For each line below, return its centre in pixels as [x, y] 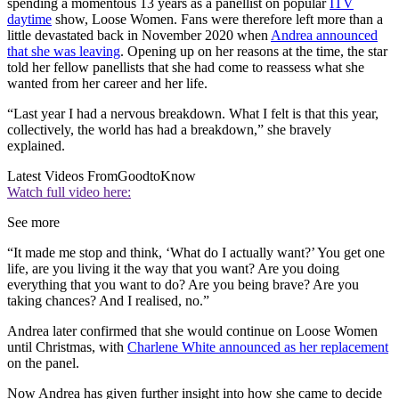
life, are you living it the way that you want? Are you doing [173, 269]
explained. [38, 146]
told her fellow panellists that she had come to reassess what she [186, 68]
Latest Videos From [62, 176]
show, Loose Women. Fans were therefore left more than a [217, 20]
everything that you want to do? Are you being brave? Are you [183, 285]
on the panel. [45, 363]
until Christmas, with [67, 347]
